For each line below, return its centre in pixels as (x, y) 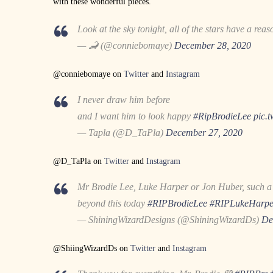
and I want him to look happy (135, 116)
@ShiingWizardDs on (92, 248)
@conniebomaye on (88, 74)
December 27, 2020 (204, 132)
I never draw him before (124, 99)
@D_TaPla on (79, 161)
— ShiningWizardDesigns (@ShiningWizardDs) (169, 219)
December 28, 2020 (213, 45)
